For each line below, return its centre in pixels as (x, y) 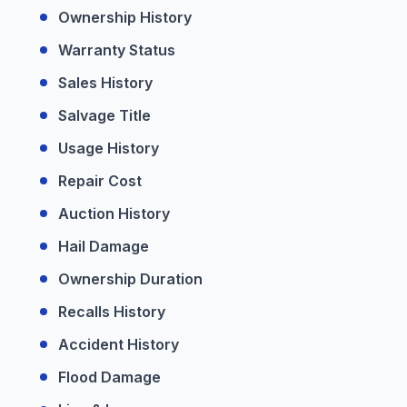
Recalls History (112, 312)
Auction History (114, 213)
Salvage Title (104, 115)
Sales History (105, 83)
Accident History (119, 344)
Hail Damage (104, 246)
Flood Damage (109, 377)
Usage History (109, 148)
